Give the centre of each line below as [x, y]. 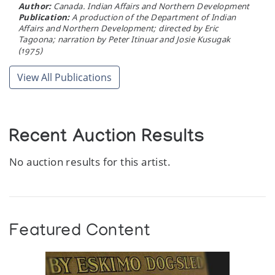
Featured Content [80, 232]
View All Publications [64, 78]
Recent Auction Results [107, 139]
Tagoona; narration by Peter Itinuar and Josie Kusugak [125, 40]
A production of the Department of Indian [153, 17]
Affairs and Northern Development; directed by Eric [118, 29]
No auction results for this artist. [90, 162]
